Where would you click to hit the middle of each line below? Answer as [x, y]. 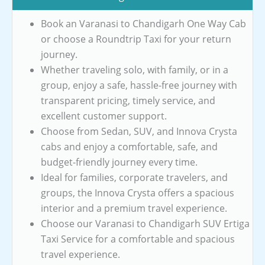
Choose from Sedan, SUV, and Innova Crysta [139, 131]
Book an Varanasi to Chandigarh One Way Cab [143, 23]
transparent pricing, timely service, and [128, 100]
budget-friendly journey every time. [119, 162]
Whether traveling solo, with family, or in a [135, 70]
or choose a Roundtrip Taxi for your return [136, 39]
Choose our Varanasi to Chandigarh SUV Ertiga [145, 223]
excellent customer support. [104, 116]
